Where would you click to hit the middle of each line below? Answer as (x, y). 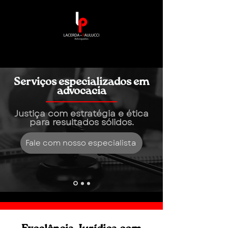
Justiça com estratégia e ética (81, 113)
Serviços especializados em (81, 82)
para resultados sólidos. (81, 122)
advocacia (81, 91)
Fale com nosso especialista (80, 143)
